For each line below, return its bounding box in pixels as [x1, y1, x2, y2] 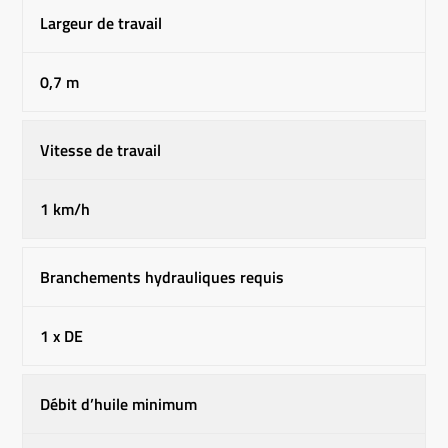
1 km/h [40, 196, 91, 221]
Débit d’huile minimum [40, 391, 198, 416]
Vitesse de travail [40, 137, 162, 162]
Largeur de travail [40, 10, 163, 35]
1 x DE [40, 323, 84, 348]
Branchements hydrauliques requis [40, 264, 285, 289]
